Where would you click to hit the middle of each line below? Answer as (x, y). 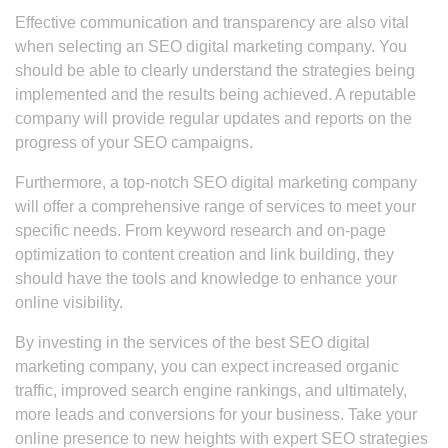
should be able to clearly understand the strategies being (215, 70)
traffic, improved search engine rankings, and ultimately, (211, 390)
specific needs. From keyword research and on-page (200, 230)
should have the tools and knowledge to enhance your (206, 278)
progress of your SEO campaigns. (134, 142)
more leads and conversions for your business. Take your (216, 414)
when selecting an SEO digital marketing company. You (211, 46)
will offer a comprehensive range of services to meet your (215, 206)
